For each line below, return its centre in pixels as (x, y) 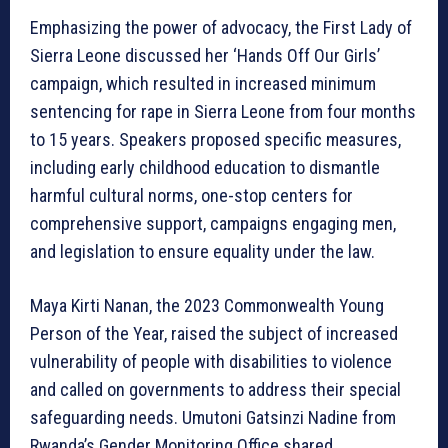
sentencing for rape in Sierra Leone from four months (223, 112)
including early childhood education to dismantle (205, 168)
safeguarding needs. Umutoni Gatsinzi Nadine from (213, 418)
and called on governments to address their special (215, 390)
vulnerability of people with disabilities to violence (211, 362)
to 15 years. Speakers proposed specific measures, (215, 140)
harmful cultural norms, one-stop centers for (191, 196)
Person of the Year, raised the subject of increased (214, 334)
